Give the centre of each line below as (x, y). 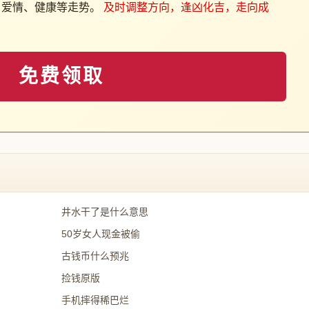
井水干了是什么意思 (104, 212)
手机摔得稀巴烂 (95, 300)
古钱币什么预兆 (95, 256)
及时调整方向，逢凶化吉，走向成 (187, 7)
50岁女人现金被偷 (100, 234)
